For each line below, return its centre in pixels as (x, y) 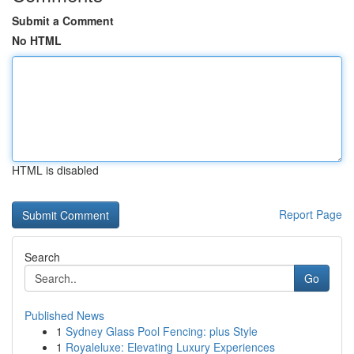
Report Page (311, 214)
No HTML (37, 40)
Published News (64, 315)
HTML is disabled (55, 170)
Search (42, 257)
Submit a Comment (63, 21)
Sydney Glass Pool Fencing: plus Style (162, 331)
